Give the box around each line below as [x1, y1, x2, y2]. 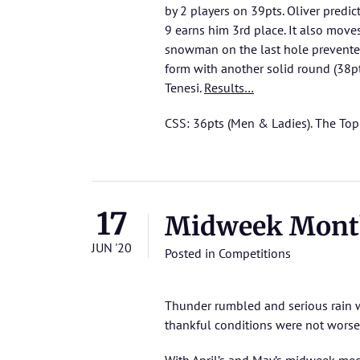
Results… [204, 80, 254, 96]
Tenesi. [165, 80, 204, 96]
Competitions [219, 245, 291, 262]
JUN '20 [92, 239, 132, 256]
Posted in [165, 245, 219, 262]
